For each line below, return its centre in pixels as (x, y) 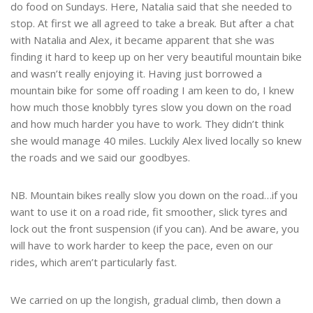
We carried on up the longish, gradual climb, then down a (146, 300)
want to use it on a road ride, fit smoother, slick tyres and (149, 212)
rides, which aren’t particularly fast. (94, 262)
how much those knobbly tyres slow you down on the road (151, 107)
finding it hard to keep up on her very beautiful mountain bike (156, 57)
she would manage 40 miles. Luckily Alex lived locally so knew (156, 141)
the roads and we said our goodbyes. (100, 158)
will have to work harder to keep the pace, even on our (142, 246)
